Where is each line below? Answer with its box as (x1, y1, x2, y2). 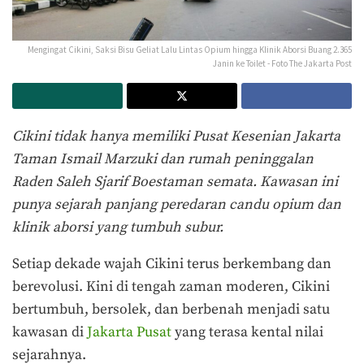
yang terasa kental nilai (171, 323, 323, 342)
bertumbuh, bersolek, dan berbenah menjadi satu (12, 301, 330, 319)
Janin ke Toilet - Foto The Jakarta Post (213, 57, 352, 69)
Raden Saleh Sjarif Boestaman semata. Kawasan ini (12, 172, 338, 191)
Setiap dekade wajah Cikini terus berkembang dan (12, 255, 331, 274)
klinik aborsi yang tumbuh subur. (12, 218, 223, 236)
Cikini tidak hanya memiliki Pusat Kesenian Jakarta (12, 127, 340, 145)
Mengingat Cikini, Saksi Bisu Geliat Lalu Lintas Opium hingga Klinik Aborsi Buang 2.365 (28, 43, 352, 55)
